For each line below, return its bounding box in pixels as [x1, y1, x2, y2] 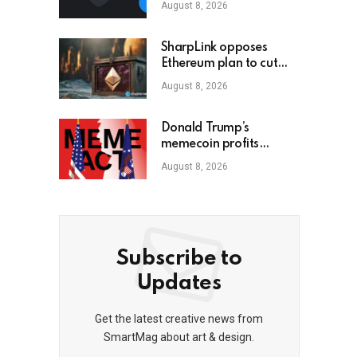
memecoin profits [160, 138, 259, 151]
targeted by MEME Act [160, 154, 291, 167]
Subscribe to [116, 248, 242, 270]
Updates [136, 273, 222, 295]
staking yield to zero [160, 73, 274, 87]
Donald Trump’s [160, 122, 249, 135]
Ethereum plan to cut [160, 57, 278, 71]
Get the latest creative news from [95, 312, 264, 326]
